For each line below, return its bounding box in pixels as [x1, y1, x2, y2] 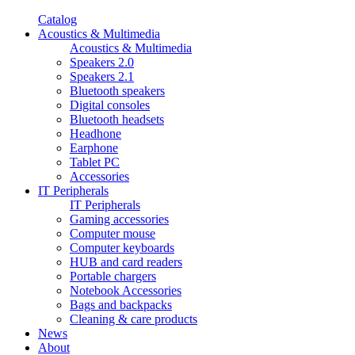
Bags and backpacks [70, 298, 172, 311]
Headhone [70, 127, 121, 140]
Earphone [70, 141, 118, 155]
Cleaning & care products [70, 312, 197, 326]
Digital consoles [70, 98, 150, 112]
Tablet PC [70, 155, 120, 169]
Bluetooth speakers [70, 84, 165, 97]
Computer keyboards [70, 241, 174, 254]
